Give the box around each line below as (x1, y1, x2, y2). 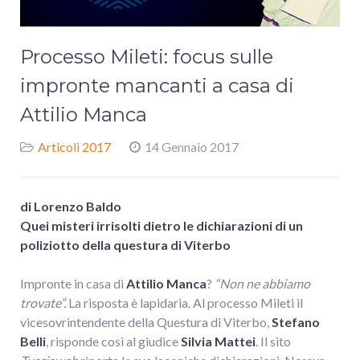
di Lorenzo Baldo (20, 198, 121, 215)
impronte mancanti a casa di (20, 74, 294, 98)
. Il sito (256, 333, 291, 350)
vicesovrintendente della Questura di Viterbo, (20, 314, 272, 330)
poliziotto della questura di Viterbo (20, 237, 231, 253)
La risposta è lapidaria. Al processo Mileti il (66, 295, 303, 311)
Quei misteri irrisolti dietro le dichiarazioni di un (20, 218, 303, 234)
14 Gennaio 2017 (145, 139, 239, 155)
